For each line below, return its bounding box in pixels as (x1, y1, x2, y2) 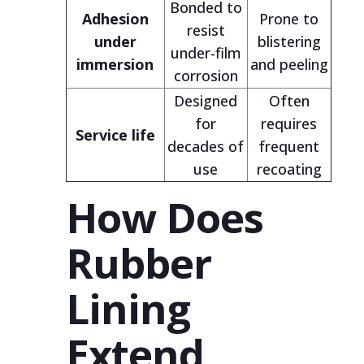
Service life (75, 125, 155, 145)
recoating (256, 159, 322, 179)
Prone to (259, 9, 319, 28)
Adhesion (81, 9, 149, 28)
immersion (76, 54, 154, 74)
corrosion (173, 66, 238, 85)
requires (261, 114, 318, 133)
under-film (170, 43, 241, 63)
